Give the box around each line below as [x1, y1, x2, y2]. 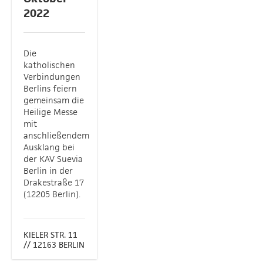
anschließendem [23, 130, 89, 141]
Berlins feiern [23, 83, 77, 94]
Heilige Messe [23, 106, 77, 117]
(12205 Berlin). [23, 188, 80, 200]
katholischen [23, 59, 75, 70]
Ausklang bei [23, 141, 75, 153]
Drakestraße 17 [23, 177, 84, 188]
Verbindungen [23, 71, 80, 82]
